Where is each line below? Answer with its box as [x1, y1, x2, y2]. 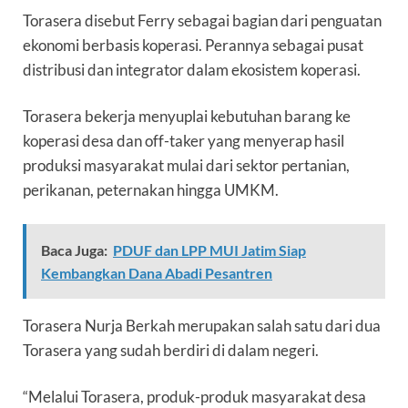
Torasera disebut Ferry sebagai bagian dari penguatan [23, 11, 382, 31]
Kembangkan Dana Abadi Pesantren [41, 264, 272, 282]
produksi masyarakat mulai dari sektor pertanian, [23, 156, 350, 176]
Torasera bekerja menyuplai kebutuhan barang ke [23, 107, 351, 127]
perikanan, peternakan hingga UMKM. [23, 180, 279, 200]
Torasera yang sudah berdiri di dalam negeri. [23, 341, 319, 361]
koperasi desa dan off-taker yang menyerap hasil [23, 131, 344, 151]
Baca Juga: [41, 241, 107, 260]
